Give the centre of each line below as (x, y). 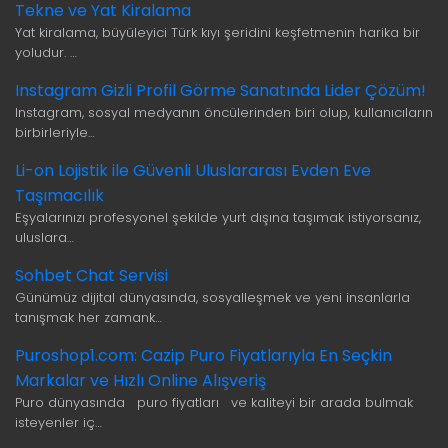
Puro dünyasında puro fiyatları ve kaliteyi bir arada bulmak (214, 403)
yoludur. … (46, 53)
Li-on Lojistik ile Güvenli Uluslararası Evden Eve (193, 171)
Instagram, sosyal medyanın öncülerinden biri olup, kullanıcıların (224, 113)
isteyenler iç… (58, 423)
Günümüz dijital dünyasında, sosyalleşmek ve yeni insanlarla (212, 298)
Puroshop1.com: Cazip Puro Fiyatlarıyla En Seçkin (203, 356)
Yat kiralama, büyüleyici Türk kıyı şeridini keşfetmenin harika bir (217, 33)
